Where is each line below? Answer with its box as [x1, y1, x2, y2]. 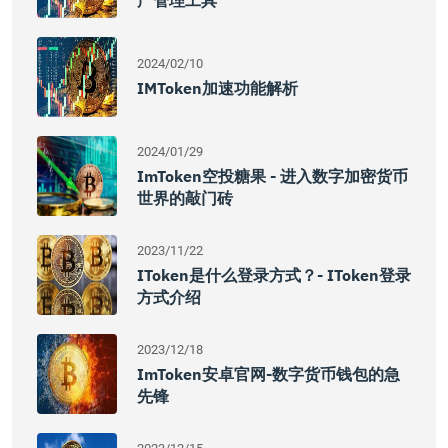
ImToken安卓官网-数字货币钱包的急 [137, 364, 400, 384]
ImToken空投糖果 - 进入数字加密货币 [137, 166, 408, 186]
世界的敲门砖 [137, 188, 233, 208]
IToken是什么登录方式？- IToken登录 [137, 265, 411, 285]
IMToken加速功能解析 [137, 78, 298, 98]
